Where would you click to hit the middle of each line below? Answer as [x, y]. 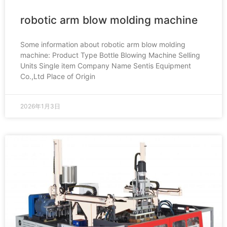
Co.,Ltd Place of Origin [58, 76]
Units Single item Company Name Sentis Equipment [106, 66]
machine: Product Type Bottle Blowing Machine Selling [110, 55]
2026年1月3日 [40, 106]
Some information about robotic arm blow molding [103, 44]
